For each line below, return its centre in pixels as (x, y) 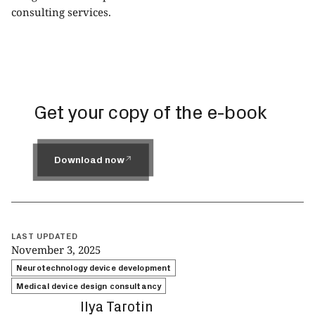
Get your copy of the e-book (150, 111)
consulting (38, 12)
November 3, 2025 (56, 250)
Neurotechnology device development (94, 268)
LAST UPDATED (45, 236)
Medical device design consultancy (89, 285)
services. (88, 12)
